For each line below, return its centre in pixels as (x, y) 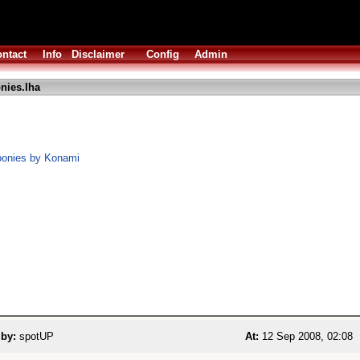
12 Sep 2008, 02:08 (306, 336)
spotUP (35, 336)
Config (163, 54)
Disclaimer (98, 54)
